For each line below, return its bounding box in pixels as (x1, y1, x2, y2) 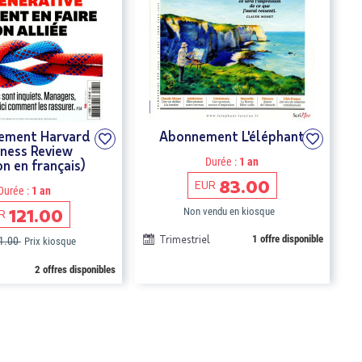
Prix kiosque (23, 235, 76, 247)
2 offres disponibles (34, 263, 116, 276)
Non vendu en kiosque (183, 205, 275, 217)
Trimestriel (158, 233, 210, 246)
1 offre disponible (252, 233, 323, 245)
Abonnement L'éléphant (159, 128, 305, 144)
